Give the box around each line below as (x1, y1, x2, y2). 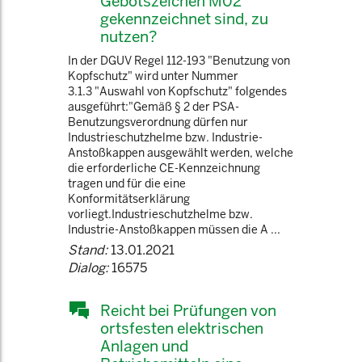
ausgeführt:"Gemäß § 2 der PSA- (68, 99, 239, 114)
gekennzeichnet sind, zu (100, 9, 268, 28)
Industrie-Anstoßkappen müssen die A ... (68, 222, 280, 237)
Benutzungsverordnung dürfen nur (68, 115, 248, 129)
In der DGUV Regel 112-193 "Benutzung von (68, 53, 290, 68)
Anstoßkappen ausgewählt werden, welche (68, 145, 293, 160)
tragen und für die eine (68, 176, 186, 191)
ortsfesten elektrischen (100, 318, 263, 338)
